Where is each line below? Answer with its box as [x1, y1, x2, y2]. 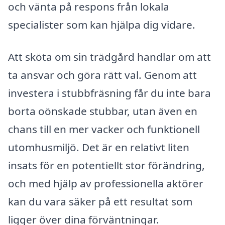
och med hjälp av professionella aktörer [8, 176, 203, 191]
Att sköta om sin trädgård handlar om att [8, 50, 211, 64]
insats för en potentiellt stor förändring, [8, 158, 205, 173]
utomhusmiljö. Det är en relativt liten [8, 140, 189, 155]
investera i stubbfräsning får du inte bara [8, 86, 211, 100]
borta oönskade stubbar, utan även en [8, 104, 197, 119]
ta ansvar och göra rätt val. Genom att [8, 68, 197, 82]
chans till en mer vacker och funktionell [8, 122, 200, 137]
